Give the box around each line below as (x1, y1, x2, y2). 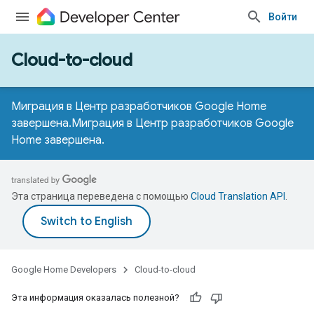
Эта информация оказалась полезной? (11, 292, 179, 303)
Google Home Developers (11, 264, 116, 275)
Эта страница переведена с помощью (11, 191, 191, 202)
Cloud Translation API (191, 191, 285, 202)
